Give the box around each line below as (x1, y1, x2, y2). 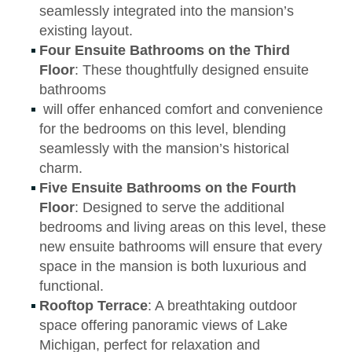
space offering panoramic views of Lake (39, 317, 288, 333)
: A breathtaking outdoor (148, 297, 297, 313)
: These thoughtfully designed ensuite (75, 61, 309, 78)
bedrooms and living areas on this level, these (39, 218, 326, 235)
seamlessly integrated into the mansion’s (39, 2, 294, 19)
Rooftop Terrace (39, 297, 148, 313)
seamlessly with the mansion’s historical (39, 140, 289, 156)
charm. (39, 159, 82, 176)
